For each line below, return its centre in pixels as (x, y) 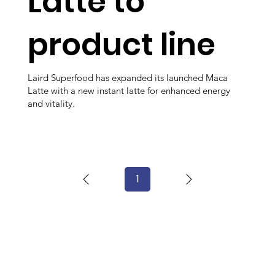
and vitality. (51, 104)
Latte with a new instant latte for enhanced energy (129, 91)
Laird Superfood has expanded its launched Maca (128, 78)
